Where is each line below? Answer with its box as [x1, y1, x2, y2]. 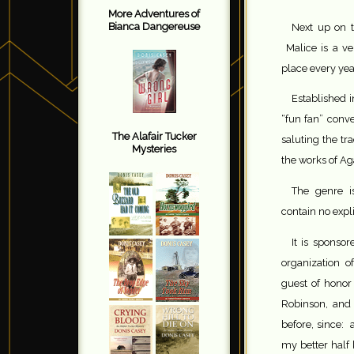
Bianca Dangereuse [108, 21, 200, 33]
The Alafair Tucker [111, 130, 197, 142]
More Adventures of [108, 8, 200, 21]
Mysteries [132, 142, 176, 155]
